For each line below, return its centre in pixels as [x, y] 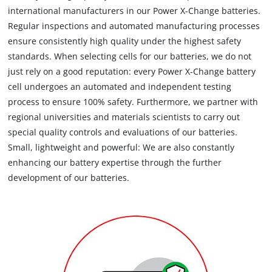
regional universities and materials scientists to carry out [124, 117]
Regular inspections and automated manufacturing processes [134, 25]
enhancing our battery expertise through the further [115, 162]
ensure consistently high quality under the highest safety [125, 41]
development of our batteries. [69, 177]
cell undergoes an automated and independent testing [120, 86]
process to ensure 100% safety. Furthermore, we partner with [133, 101]
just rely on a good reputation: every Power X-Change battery [132, 71]
